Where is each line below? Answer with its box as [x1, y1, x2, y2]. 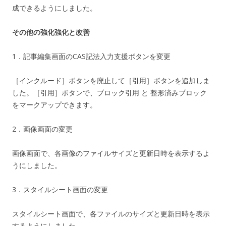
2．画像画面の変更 [12, 124, 73, 134]
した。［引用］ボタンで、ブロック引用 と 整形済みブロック [12, 87, 207, 97]
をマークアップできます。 [12, 99, 97, 109]
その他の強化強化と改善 [12, 27, 90, 37]
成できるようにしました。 [12, 3, 97, 13]
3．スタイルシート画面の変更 [12, 184, 108, 194]
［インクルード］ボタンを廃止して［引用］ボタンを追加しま [12, 75, 210, 85]
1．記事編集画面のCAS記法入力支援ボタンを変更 [12, 51, 171, 61]
